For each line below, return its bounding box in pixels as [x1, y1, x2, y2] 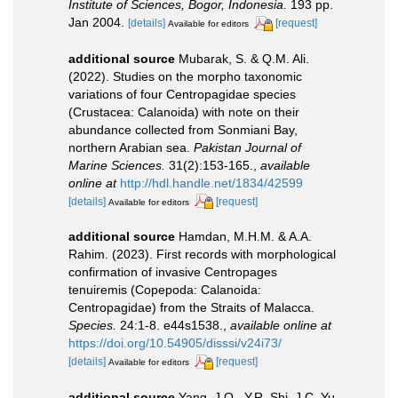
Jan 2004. [68, 14, 124, 29]
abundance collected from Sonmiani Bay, [68, 122, 298, 137]
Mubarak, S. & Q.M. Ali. [179, 51, 309, 66]
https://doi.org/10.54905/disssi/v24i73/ [68, 336, 282, 351]
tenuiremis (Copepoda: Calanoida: [68, 283, 261, 298]
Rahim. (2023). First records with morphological [68, 247, 336, 262]
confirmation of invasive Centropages [68, 265, 277, 280]
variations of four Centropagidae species [68, 86, 296, 101]
